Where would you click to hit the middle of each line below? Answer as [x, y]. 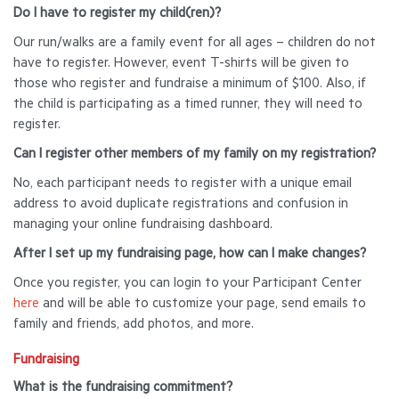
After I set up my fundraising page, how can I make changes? [190, 255]
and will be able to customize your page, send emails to [203, 305]
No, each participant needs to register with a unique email [183, 185]
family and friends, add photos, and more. [134, 326]
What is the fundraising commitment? [123, 389]
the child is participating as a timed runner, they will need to [188, 106]
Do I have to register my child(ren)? [117, 15]
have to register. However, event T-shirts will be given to [181, 65]
